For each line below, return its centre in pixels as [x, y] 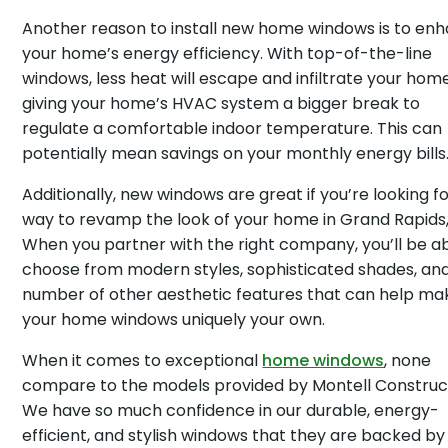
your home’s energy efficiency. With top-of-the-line [227, 53]
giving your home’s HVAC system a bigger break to [221, 103]
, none [408, 360]
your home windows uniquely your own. [174, 319]
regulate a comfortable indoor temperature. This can [232, 128]
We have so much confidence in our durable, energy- [231, 410]
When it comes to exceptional [142, 360]
